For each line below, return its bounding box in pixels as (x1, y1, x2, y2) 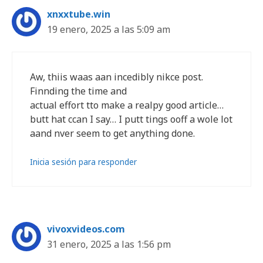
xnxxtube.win (47, 8, 110, 21)
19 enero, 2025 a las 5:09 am (47, 23, 170, 36)
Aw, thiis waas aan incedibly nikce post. (30, 70, 203, 83)
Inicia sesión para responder (30, 156, 137, 167)
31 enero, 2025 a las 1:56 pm (47, 238, 171, 251)
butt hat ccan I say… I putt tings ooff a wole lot (30, 113, 232, 126)
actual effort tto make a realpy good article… (30, 99, 224, 112)
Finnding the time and (30, 85, 127, 97)
